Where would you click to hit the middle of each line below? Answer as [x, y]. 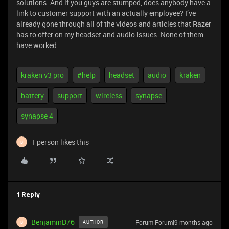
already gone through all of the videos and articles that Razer [114, 24]
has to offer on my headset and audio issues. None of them [110, 35]
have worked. [38, 45]
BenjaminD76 [53, 222]
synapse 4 [37, 116]
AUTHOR [93, 222]
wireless [109, 95]
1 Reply [28, 195]
